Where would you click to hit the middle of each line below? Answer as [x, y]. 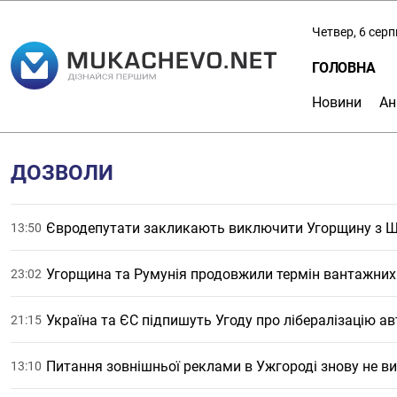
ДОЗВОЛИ [62, 173]
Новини [337, 102]
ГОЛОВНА [344, 67]
